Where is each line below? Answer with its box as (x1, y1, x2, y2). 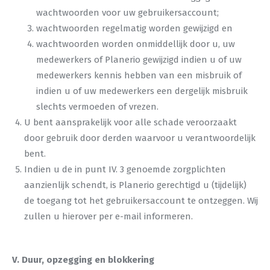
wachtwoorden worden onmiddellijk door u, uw (36, 39, 235, 49)
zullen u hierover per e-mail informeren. (24, 211, 193, 222)
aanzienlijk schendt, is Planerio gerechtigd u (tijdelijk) (24, 180, 246, 190)
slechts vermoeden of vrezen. (36, 101, 159, 112)
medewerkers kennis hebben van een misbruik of (36, 70, 242, 81)
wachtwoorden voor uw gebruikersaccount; (36, 7, 219, 18)
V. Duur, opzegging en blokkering (12, 254, 154, 265)
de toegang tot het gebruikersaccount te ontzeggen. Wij (24, 195, 258, 206)
